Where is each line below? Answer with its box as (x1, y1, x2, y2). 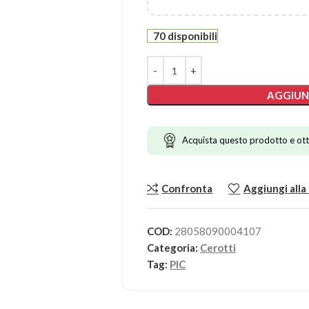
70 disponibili (153, 30, 218, 42)
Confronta (161, 182, 213, 195)
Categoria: (146, 241, 198, 255)
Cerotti (199, 241, 236, 255)
